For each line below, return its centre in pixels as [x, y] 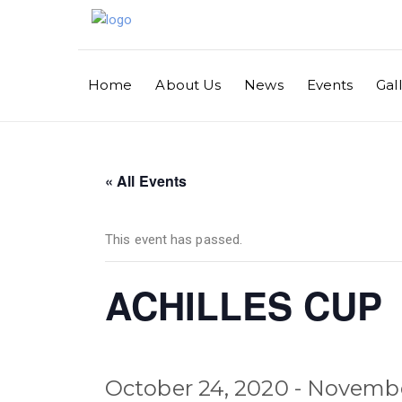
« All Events [146, 180]
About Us [188, 85]
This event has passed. [174, 239]
